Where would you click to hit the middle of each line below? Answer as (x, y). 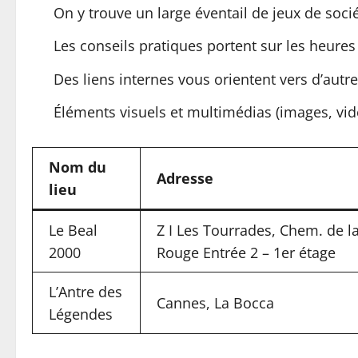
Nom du (78, 167)
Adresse (185, 178)
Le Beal (73, 230)
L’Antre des (86, 292)
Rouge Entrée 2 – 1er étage (246, 253)
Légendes (81, 314)
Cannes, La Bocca (215, 303)
